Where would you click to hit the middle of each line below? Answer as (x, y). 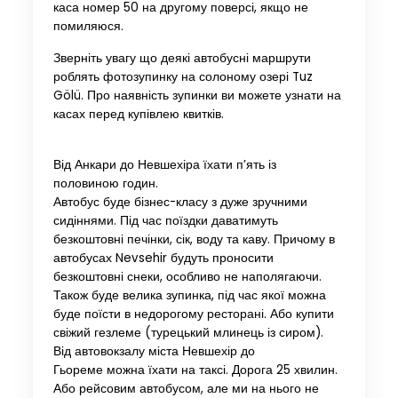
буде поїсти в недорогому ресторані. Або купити (193, 314)
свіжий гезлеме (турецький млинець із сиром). (188, 333)
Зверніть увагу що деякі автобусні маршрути (182, 59)
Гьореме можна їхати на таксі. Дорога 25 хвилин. (195, 370)
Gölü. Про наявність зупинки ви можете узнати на (197, 96)
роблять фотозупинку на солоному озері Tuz (183, 77)
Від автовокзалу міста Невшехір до (154, 352)
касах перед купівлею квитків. (138, 115)
